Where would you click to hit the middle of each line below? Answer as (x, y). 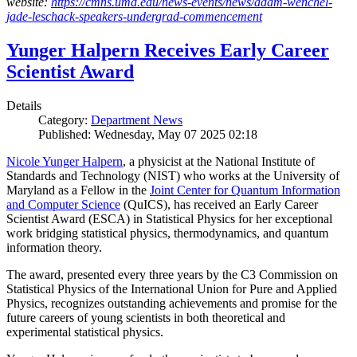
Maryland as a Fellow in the (78, 190)
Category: (65, 120)
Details (24, 106)
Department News (137, 120)
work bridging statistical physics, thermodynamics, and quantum (167, 233)
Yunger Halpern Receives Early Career (168, 51)
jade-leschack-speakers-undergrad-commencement (134, 17)
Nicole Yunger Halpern (65, 162)
